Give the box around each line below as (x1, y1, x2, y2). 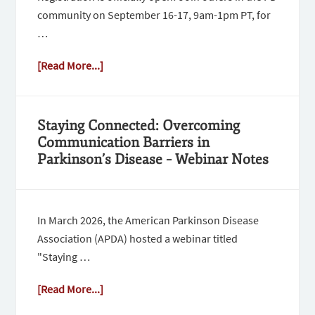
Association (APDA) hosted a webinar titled (37, 231, 238, 246)
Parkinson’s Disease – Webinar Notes (37, 150, 269, 169)
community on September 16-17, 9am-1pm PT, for (37, 8, 271, 22)
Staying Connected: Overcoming (37, 117, 240, 135)
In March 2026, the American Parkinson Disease (37, 213, 259, 228)
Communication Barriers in (37, 134, 210, 152)
